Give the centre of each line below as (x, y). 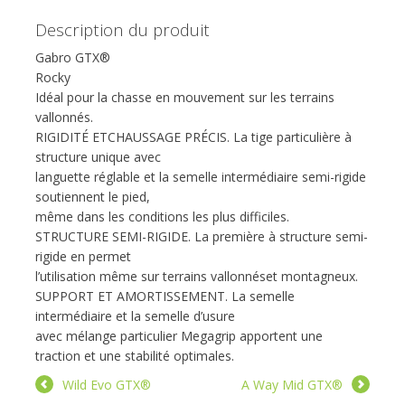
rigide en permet (83, 257)
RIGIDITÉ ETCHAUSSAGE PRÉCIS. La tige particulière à (193, 137)
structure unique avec (98, 157)
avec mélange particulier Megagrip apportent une (179, 336)
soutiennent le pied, (93, 197)
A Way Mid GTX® (292, 385)
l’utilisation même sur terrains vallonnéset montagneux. (197, 277)
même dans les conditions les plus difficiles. (162, 217)
